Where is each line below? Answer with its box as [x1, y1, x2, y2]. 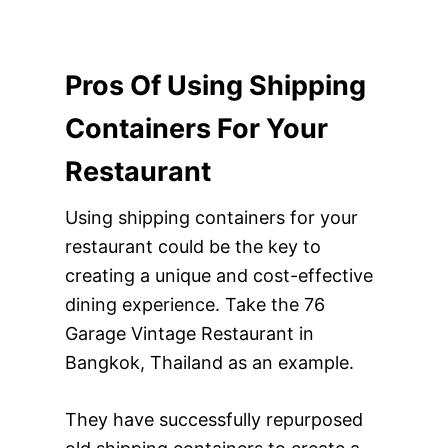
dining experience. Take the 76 [64, 293, 325, 315]
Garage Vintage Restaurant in [64, 322, 314, 344]
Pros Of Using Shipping [64, 68, 366, 102]
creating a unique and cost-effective [64, 264, 373, 286]
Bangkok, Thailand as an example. [64, 351, 354, 373]
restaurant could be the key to [64, 235, 321, 257]
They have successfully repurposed [64, 408, 363, 430]
